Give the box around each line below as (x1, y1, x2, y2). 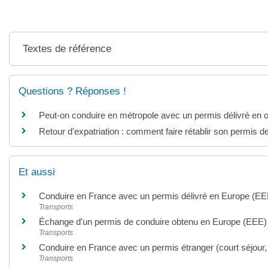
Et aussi (19, 166, 55, 178)
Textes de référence (23, 43, 112, 54)
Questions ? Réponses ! (19, 86, 126, 97)
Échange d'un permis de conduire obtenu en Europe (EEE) (39, 217, 267, 227)
